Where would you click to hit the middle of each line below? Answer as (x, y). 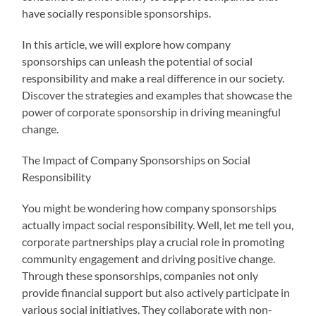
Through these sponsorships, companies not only (140, 275)
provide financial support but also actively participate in (156, 292)
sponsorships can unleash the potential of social (138, 61)
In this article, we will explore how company (127, 44)
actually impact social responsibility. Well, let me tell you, (158, 224)
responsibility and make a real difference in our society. (153, 78)
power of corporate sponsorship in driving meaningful (152, 111)
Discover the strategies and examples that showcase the (157, 95)
